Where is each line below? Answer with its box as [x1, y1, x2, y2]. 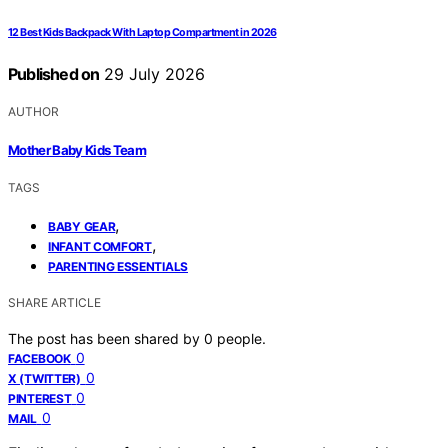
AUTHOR [8, 104, 59, 120]
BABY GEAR [48, 218, 116, 234]
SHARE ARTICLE [8, 294, 101, 310]
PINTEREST [8, 390, 72, 406]
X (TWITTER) [8, 370, 81, 386]
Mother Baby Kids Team [8, 141, 147, 158]
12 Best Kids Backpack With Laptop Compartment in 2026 [8, 26, 277, 40]
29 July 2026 [99, 64, 206, 85]
